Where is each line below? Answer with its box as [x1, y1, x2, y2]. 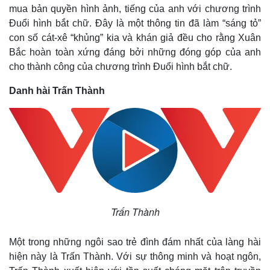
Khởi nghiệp [13, 219, 58, 229]
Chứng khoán [146, 244, 198, 254]
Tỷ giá [146, 231, 169, 242]
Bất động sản [13, 206, 63, 216]
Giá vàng [146, 206, 180, 216]
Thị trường [142, 190, 187, 201]
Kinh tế [9, 190, 39, 201]
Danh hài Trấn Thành [9, 86, 105, 96]
